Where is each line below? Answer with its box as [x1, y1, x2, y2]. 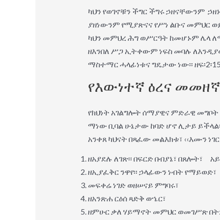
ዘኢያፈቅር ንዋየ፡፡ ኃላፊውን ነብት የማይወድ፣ [87, 166, 217, 176]
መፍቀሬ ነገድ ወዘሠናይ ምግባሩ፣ [87, 180, 179, 190]
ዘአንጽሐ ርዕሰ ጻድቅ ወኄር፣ [87, 193, 166, 203]
